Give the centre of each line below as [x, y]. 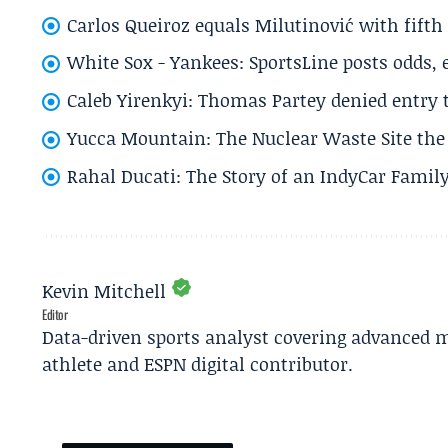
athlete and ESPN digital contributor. [197, 364]
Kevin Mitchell [104, 291]
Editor [55, 314]
